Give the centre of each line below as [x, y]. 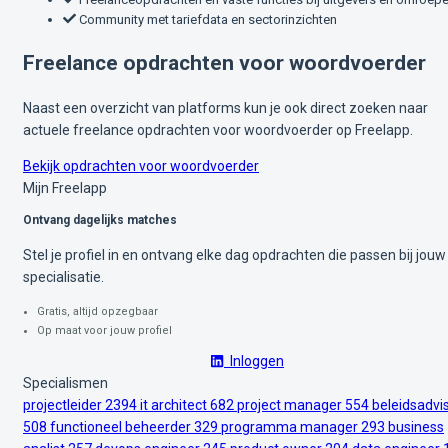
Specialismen [65, 383]
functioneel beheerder [122, 427]
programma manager [291, 427]
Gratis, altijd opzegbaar [97, 312]
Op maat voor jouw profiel [104, 331]
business [416, 427]
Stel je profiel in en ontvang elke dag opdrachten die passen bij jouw [234, 255]
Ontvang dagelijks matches [100, 220]
